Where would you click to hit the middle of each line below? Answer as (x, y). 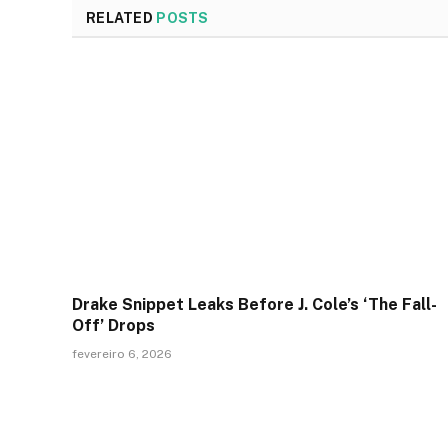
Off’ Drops (113, 325)
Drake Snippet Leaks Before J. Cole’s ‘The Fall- (254, 304)
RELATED (121, 18)
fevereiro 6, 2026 (122, 353)
